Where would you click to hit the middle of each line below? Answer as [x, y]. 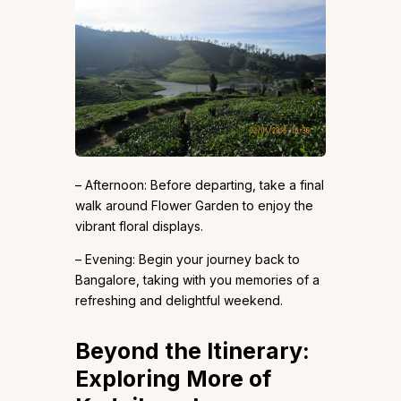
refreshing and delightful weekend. [179, 300]
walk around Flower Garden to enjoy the [194, 205]
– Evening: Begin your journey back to [188, 259]
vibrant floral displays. [139, 226]
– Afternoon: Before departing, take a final [200, 184]
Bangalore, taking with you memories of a [197, 279]
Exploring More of [173, 378]
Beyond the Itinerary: [192, 350]
